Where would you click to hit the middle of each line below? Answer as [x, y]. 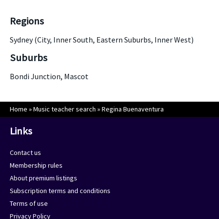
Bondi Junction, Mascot [49, 76]
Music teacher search [65, 109]
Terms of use [29, 203]
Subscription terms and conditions [60, 191]
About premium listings [44, 178]
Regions [27, 21]
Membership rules [36, 165]
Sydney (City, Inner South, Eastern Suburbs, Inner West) [102, 40]
